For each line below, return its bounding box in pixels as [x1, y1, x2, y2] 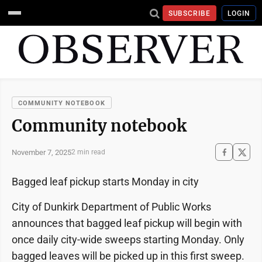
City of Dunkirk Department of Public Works [12, 201, 211, 213]
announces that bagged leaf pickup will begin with [12, 217, 242, 229]
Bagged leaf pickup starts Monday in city [12, 175, 199, 188]
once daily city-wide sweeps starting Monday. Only [12, 233, 244, 246]
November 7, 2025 [12, 147, 71, 157]
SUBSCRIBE [168, 9, 211, 18]
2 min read [71, 148, 105, 156]
